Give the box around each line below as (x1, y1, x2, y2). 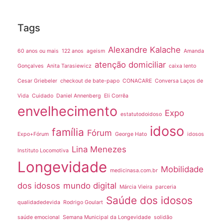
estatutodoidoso (120, 111, 162, 117)
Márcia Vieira (119, 183, 152, 190)
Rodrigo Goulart (63, 199, 103, 206)
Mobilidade (161, 164, 204, 174)
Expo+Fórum (17, 130, 49, 137)
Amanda (184, 47, 204, 54)
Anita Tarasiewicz (47, 62, 92, 69)
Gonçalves (17, 62, 44, 69)
